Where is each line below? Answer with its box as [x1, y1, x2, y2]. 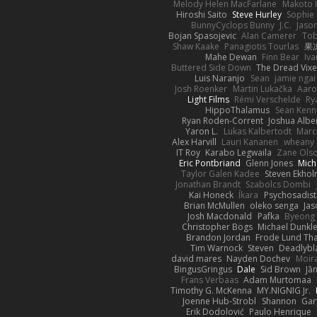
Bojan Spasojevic [168, 29, 237, 42]
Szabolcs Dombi [246, 178, 311, 190]
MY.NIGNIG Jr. [256, 284, 311, 296]
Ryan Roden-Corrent [181, 114, 263, 127]
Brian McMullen [183, 199, 245, 212]
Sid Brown [260, 263, 301, 275]
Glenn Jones [246, 156, 294, 169]
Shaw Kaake [173, 40, 220, 52]
